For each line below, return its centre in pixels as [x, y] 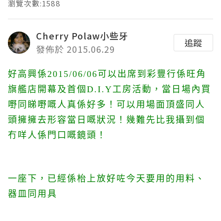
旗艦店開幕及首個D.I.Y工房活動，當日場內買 [110, 89]
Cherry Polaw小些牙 [82, 36]
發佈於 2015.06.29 [75, 49]
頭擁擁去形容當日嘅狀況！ [67, 120]
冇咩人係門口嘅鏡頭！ [57, 135]
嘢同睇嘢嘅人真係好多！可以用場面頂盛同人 [107, 105]
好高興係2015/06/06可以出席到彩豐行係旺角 [107, 74]
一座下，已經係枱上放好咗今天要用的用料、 [107, 179]
